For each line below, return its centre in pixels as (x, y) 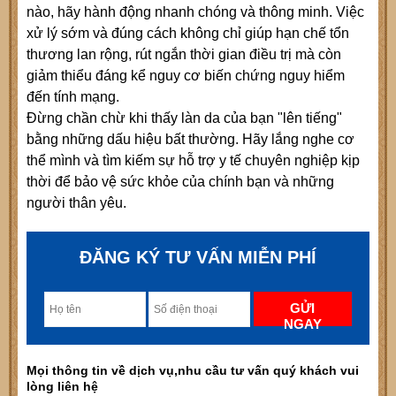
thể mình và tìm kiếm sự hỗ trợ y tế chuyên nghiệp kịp (193, 160)
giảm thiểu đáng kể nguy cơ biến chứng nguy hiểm (186, 75)
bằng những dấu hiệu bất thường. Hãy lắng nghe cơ (190, 139)
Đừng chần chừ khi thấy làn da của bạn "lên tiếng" (184, 118)
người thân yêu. (76, 202)
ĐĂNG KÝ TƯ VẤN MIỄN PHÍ (198, 257)
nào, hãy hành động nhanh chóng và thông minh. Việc (195, 11)
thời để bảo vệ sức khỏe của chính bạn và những (180, 181)
